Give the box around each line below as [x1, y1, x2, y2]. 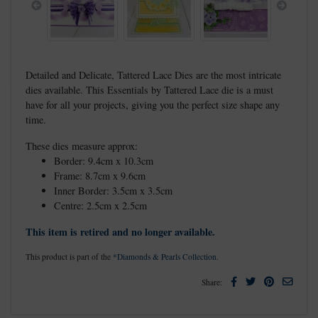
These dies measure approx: [26, 138, 138, 153]
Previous [35, 5, 71, 19]
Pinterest [273, 273, 309, 287]
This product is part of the [26, 251, 113, 262]
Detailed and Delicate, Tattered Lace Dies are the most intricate [26, 67, 281, 82]
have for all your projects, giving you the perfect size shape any [26, 97, 280, 111]
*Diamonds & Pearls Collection [113, 251, 216, 262]
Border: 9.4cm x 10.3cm [54, 153, 153, 168]
